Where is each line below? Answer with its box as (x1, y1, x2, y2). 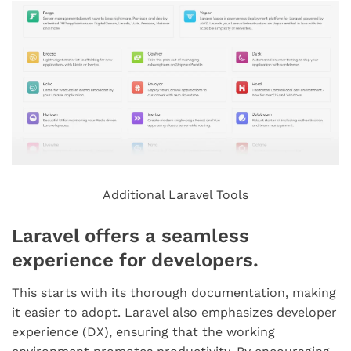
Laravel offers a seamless (12, 225, 249, 248)
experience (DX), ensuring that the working (12, 324, 275, 339)
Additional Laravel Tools (103, 187, 248, 203)
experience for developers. (12, 249, 259, 272)
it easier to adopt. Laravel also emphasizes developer (12, 304, 337, 320)
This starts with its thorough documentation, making (12, 284, 336, 300)
